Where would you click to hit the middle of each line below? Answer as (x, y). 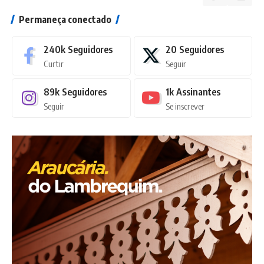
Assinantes (198, 92)
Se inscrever (185, 106)
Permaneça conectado (65, 19)
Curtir (54, 63)
